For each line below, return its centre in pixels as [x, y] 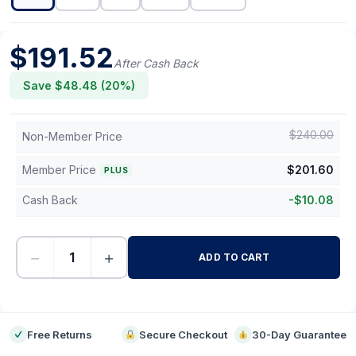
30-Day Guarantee [299, 335]
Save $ [43, 85]
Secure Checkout [184, 335]
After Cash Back [156, 63]
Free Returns [60, 335]
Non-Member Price [72, 136]
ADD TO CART [234, 257]
